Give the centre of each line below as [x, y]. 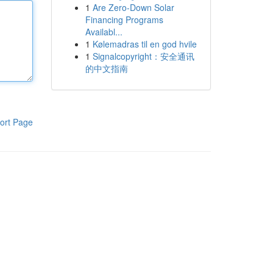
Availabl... [104, 32]
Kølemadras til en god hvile [144, 44]
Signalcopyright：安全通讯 [143, 56]
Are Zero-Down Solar [133, 7]
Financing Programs [124, 19]
